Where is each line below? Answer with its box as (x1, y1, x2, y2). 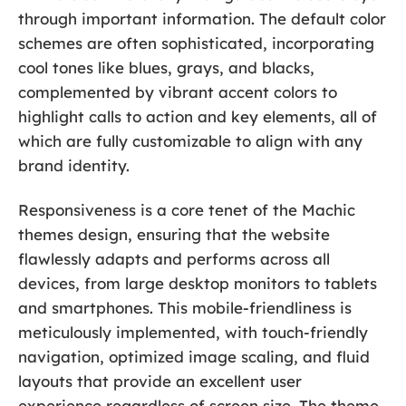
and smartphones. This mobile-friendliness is (18, 298, 352, 318)
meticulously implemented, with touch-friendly (18, 323, 368, 343)
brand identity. (18, 156, 130, 176)
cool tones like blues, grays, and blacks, (18, 58, 314, 78)
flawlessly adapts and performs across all (18, 249, 330, 269)
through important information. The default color (18, 9, 386, 29)
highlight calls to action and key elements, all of (18, 107, 377, 127)
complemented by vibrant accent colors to (18, 82, 337, 102)
